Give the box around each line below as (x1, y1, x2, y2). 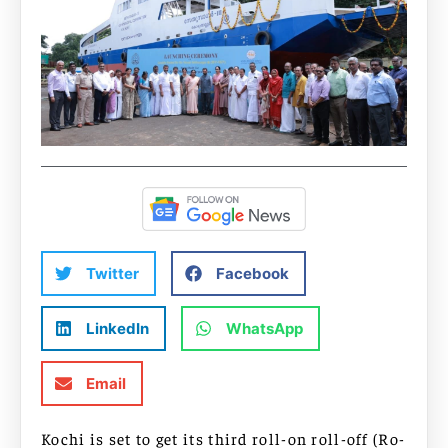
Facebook (216, 263, 289, 283)
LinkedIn (86, 318, 149, 338)
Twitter (86, 263, 139, 283)
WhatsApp (226, 318, 303, 338)
